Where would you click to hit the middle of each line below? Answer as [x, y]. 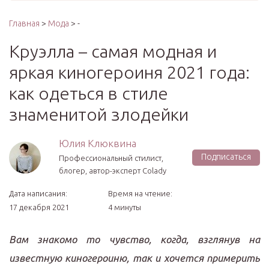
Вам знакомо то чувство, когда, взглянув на [134, 239]
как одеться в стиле [89, 93]
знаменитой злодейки [99, 114]
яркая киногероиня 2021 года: [129, 72]
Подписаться [226, 156]
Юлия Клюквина [98, 143]
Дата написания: [38, 193]
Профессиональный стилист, [111, 158]
